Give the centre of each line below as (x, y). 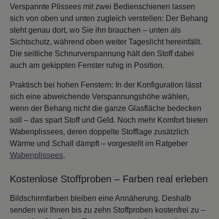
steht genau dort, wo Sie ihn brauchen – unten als (95, 30)
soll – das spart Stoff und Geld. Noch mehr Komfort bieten (109, 120)
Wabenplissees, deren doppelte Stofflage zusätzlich (99, 131)
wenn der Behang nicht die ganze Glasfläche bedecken (106, 108)
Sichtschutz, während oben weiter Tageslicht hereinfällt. (106, 42)
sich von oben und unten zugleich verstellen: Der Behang (109, 18)
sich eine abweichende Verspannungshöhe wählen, (99, 96)
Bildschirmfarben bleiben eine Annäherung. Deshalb (100, 198)
